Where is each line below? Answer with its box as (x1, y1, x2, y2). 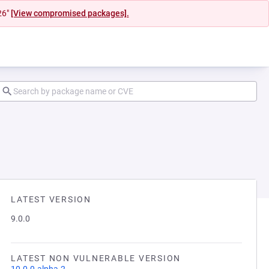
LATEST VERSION (11, 195, 91, 204)
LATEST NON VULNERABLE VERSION (11, 253, 181, 263)
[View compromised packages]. (10, 8, 129, 18)
